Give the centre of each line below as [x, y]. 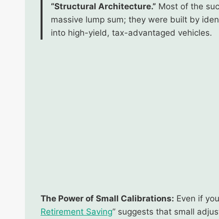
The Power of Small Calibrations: [107, 198]
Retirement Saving [77, 211]
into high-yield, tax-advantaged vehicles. [131, 33]
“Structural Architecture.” [103, 6]
